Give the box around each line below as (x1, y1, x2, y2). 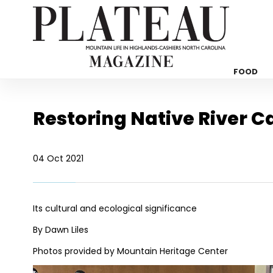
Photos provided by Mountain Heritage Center (32, 245, 228, 257)
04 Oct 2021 (32, 152, 83, 165)
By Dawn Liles (32, 224, 88, 236)
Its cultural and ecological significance (32, 202, 197, 214)
